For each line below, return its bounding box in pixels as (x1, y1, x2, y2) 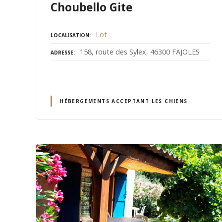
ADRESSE (51, 49, 73, 56)
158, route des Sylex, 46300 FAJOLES (80, 47, 200, 56)
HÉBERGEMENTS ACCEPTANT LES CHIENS (59, 97, 188, 105)
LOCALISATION (51, 31, 89, 39)
